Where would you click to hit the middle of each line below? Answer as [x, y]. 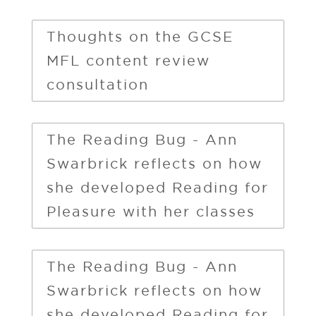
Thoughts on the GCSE [140, 36]
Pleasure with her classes [151, 211]
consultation [97, 84]
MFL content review [128, 60]
